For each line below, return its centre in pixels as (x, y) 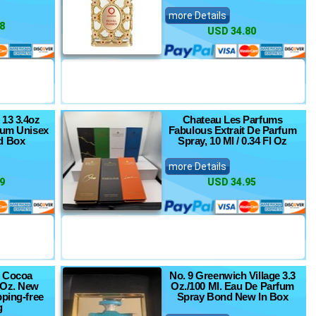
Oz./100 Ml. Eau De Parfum (232, 286)
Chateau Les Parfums (232, 120)
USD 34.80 (232, 31)
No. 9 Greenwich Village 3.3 (232, 275)
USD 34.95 (232, 182)
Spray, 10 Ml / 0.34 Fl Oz (232, 141)
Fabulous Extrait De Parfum (232, 130)
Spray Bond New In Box (232, 297)
